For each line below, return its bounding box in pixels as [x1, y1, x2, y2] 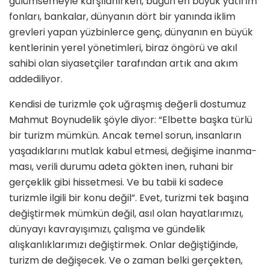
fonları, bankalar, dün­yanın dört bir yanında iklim [9, 10, 235, 24]
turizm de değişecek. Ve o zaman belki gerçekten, [9, 253, 243, 268]
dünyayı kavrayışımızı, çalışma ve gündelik [9, 222, 205, 237]
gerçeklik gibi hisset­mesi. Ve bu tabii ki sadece [9, 175, 223, 190]
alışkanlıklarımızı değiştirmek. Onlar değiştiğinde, [9, 238, 238, 252]
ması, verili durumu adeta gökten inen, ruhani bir [9, 160, 234, 174]
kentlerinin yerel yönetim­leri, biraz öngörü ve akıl [9, 41, 237, 55]
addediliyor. [9, 72, 62, 86]
